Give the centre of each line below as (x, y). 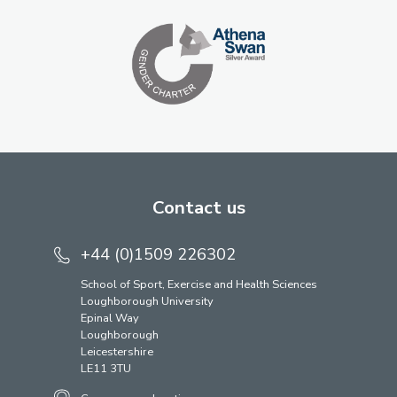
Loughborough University (147, 302)
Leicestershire (117, 352)
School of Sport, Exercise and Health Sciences (198, 285)
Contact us (198, 208)
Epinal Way (109, 319)
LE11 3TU (105, 369)
